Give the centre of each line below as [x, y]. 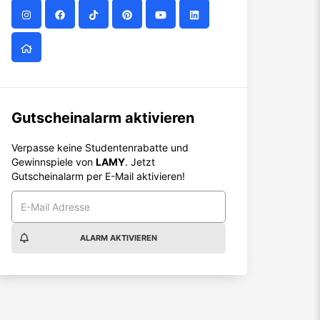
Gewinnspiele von [54, 162]
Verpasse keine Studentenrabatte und [100, 147]
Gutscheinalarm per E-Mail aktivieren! [98, 176]
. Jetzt [140, 162]
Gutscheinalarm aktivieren [103, 118]
